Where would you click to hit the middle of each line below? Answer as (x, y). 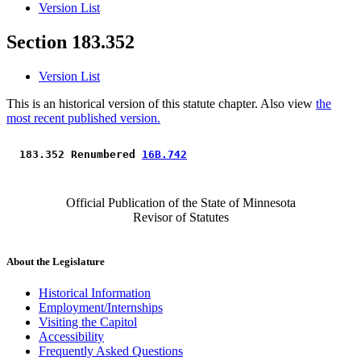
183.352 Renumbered (77, 155)
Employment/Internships (101, 308)
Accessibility (71, 337)
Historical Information (95, 293)
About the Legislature (56, 262)
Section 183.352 (71, 42)
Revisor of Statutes (180, 218)
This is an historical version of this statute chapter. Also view (161, 104)
